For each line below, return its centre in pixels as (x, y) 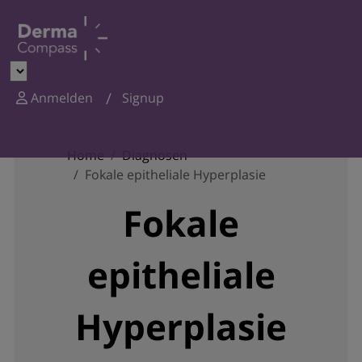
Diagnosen (154, 155)
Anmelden (60, 98)
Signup (143, 98)
